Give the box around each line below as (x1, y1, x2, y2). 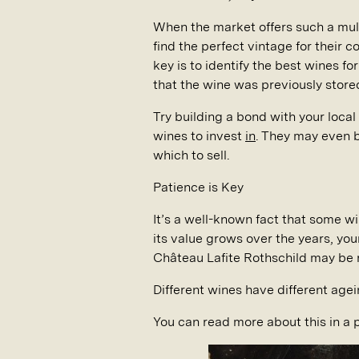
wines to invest (153, 128, 245, 143)
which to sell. (153, 147, 229, 163)
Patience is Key (153, 179, 244, 195)
